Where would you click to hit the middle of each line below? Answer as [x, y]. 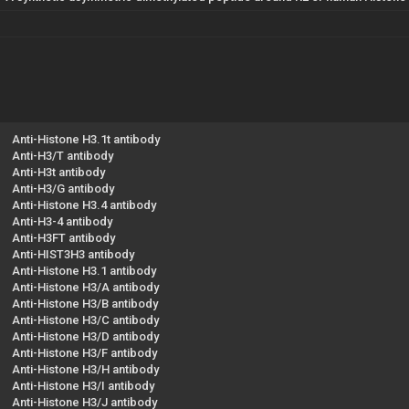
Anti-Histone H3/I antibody [83, 385]
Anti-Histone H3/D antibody [85, 336]
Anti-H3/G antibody [63, 188]
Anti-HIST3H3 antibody [73, 254]
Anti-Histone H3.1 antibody [84, 270]
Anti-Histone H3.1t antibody [86, 139]
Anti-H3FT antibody [63, 237]
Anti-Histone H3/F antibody [84, 352]
